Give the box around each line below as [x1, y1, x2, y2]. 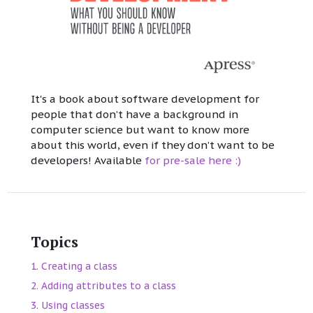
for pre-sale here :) [145, 154, 241, 168]
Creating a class [41, 260, 117, 273]
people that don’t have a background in [31, 108, 238, 122]
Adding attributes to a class [41, 279, 176, 293]
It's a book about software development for [31, 92, 259, 106]
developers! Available [31, 154, 145, 168]
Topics [31, 232, 78, 252]
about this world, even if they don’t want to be [31, 138, 275, 152]
